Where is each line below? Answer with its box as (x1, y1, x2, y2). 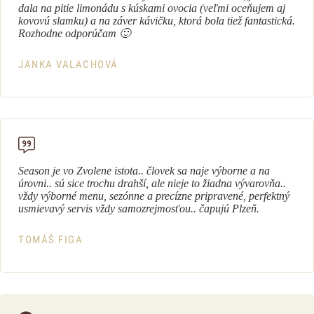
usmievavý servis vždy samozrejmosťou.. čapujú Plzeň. (18, 203, 262, 214)
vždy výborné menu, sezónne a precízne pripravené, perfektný (18, 190, 289, 202)
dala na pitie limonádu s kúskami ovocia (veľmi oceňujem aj (18, 2, 285, 14)
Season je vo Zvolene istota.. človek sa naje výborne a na (18, 165, 270, 177)
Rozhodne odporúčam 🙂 (18, 27, 133, 39)
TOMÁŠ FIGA (18, 233, 83, 246)
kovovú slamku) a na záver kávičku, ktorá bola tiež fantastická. (18, 15, 295, 27)
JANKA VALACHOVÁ (18, 58, 118, 71)
